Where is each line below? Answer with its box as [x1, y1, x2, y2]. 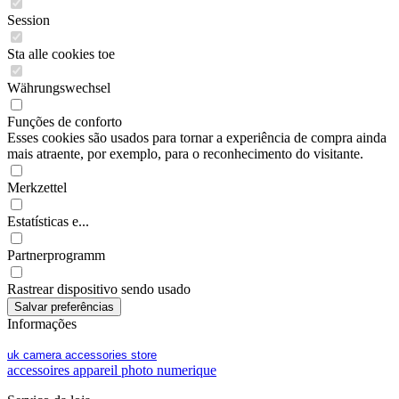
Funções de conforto [7, 114, 122, 130]
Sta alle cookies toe [7, 46, 115, 62]
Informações [7, 316, 77, 332]
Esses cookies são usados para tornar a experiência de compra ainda [7, 130, 387, 146]
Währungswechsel [7, 80, 110, 96]
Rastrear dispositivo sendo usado [7, 281, 191, 297]
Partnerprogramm [7, 248, 105, 264]
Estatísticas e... [7, 214, 89, 230]
